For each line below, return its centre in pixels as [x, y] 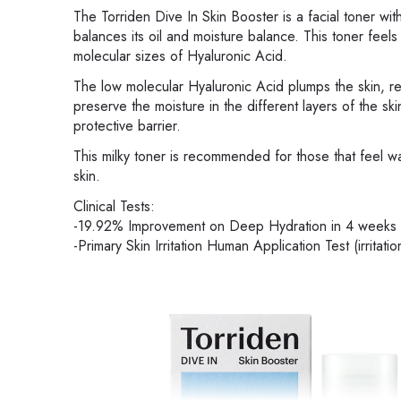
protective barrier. [127, 126]
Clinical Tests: [114, 207]
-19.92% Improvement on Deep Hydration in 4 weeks [235, 226]
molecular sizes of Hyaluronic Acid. [180, 56]
